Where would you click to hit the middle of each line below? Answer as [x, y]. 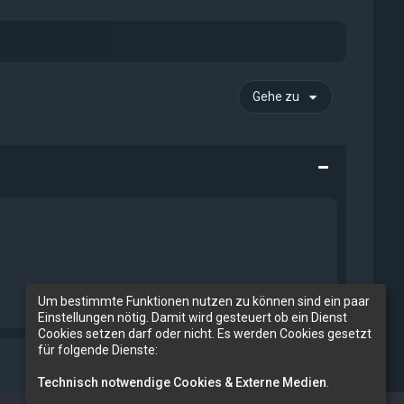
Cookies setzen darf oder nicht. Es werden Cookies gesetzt [205, 333]
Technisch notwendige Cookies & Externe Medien [182, 382]
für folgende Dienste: [98, 349]
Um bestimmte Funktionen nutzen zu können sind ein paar [204, 301]
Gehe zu [276, 96]
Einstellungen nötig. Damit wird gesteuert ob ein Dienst [193, 317]
